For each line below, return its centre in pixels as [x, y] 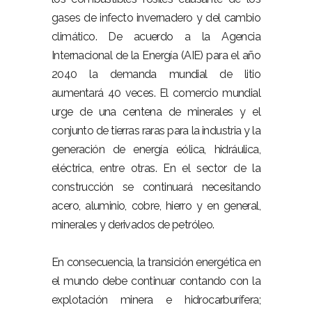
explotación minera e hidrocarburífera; [156, 300]
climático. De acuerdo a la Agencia [156, 37]
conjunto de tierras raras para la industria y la [156, 131]
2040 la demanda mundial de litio [156, 74]
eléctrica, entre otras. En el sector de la [156, 168]
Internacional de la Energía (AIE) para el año [156, 55]
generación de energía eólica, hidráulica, [156, 149]
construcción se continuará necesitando [156, 187]
